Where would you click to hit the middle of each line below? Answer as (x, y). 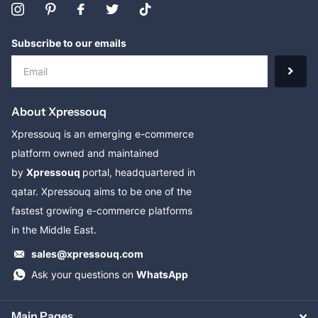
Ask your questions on (84, 274)
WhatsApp (162, 274)
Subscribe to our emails (69, 43)
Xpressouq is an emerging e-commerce (103, 133)
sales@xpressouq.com (87, 253)
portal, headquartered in (139, 172)
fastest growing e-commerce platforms (102, 210)
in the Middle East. (54, 229)
